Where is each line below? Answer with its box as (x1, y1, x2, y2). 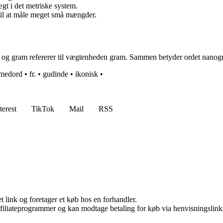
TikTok (31, 105, 54, 113)
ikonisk (75, 70, 98, 79)
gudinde (43, 70, 68, 79)
